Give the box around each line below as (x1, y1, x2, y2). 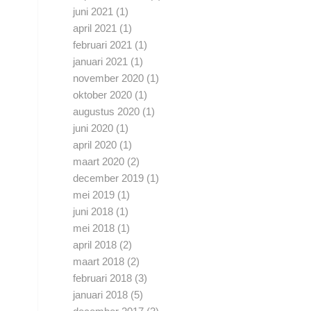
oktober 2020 (73, 89, 133, 101)
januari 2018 (73, 289, 128, 301)
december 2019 (73, 172, 144, 185)
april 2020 (73, 139, 117, 151)
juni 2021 (73, 6, 114, 18)
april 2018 (73, 239, 117, 251)
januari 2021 (73, 56, 128, 68)
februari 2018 (73, 272, 133, 285)
